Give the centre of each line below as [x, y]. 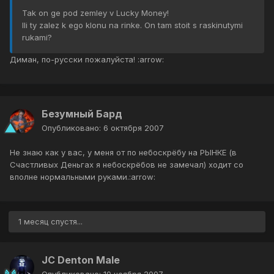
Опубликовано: [72, 128]
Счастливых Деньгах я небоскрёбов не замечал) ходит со [127, 165]
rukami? [37, 38]
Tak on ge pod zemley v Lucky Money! [95, 13]
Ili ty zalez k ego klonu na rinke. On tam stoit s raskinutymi [132, 25]
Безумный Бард [82, 114]
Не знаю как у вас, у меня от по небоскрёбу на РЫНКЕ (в [123, 153]
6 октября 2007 [134, 128]
